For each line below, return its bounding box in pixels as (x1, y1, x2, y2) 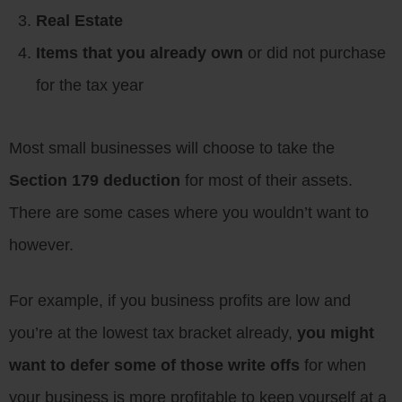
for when (300, 356, 366, 375)
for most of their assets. (180, 171, 353, 190)
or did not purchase (243, 44, 386, 63)
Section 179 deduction (9, 171, 180, 190)
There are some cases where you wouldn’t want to (9, 204, 369, 223)
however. (9, 236, 74, 255)
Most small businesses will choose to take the (9, 139, 335, 158)
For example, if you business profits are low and (9, 292, 351, 310)
